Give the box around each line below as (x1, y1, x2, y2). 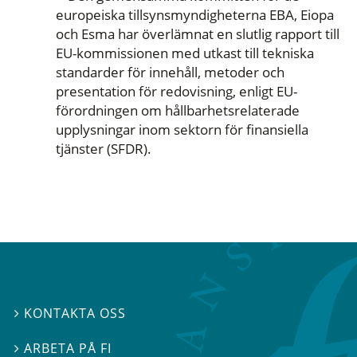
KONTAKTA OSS (24, 304, 127, 322)
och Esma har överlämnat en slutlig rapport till (56, 25, 340, 44)
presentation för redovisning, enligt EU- (56, 82, 298, 101)
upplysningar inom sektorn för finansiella (56, 120, 309, 139)
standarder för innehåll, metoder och (56, 63, 285, 82)
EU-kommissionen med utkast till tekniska (56, 44, 315, 63)
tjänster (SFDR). (56, 139, 152, 159)
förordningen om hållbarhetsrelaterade (56, 101, 300, 120)
